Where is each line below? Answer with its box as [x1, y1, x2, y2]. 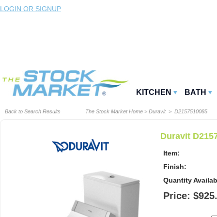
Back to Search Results [5, 108, 61, 115]
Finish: [163, 163, 186, 171]
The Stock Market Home [85, 108, 143, 115]
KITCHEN [136, 88, 171, 97]
